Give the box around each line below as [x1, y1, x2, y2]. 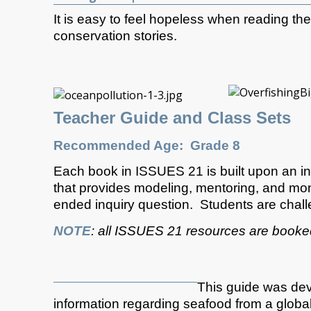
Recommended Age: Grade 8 [53, 137, 240, 153]
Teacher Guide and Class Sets [53, 108, 291, 128]
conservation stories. [53, 28, 177, 44]
